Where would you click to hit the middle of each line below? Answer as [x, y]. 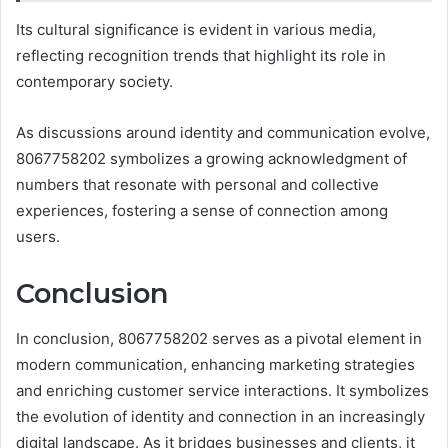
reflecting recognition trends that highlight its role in [201, 56]
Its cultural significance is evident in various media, [196, 30]
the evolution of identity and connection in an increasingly [220, 416]
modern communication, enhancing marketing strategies [215, 364]
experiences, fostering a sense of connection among [202, 211]
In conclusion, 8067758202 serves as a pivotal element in [219, 338]
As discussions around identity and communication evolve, [223, 133]
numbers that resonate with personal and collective [197, 185]
